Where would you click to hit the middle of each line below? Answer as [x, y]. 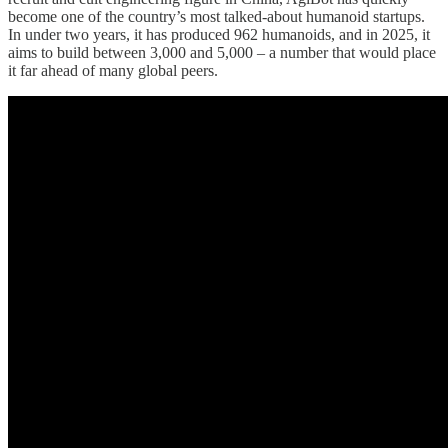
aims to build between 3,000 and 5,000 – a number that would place [222, 52]
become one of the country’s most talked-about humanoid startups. [216, 16]
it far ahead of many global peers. [113, 70]
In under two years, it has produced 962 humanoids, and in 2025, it [219, 34]
